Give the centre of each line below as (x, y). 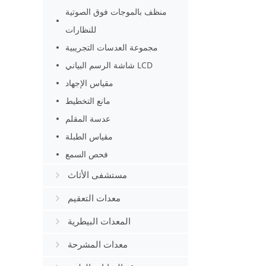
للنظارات (81, 29)
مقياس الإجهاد (90, 83)
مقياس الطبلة (89, 136)
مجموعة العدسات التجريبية (112, 47)
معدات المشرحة (98, 245)
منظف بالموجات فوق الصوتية (116, 12)
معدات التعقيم (94, 198)
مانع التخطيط (88, 101)
